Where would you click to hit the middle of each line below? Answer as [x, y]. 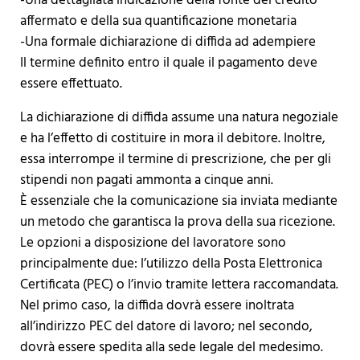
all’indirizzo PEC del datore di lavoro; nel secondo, [166, 327]
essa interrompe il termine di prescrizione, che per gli [175, 160]
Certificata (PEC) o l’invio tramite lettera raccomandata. [179, 285]
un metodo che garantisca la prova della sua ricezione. [177, 223]
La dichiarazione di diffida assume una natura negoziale [179, 118]
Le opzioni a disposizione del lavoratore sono [153, 243]
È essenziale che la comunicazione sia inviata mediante [178, 202]
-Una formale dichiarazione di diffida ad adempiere [168, 43]
